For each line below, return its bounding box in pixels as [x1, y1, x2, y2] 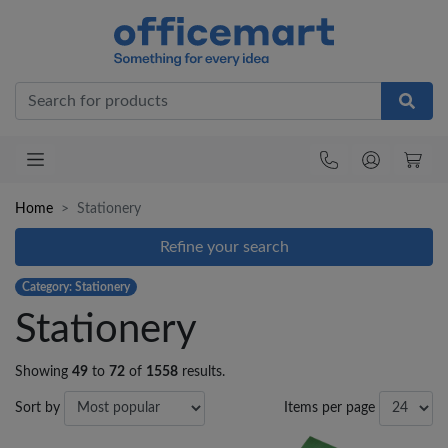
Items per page [284, 401, 375, 416]
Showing [15, 365, 72, 380]
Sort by [15, 401, 60, 416]
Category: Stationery [22, 281, 131, 294]
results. [178, 365, 225, 380]
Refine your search [159, 239, 289, 256]
